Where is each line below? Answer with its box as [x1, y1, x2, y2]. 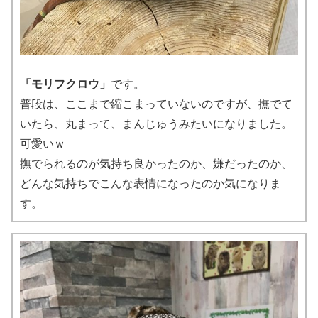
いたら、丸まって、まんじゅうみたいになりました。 [20, 117, 292, 130]
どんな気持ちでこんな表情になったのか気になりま [20, 177, 281, 190]
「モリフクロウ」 [20, 77, 111, 90]
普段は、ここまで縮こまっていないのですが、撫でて [20, 97, 292, 110]
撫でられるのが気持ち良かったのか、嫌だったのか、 [20, 157, 292, 170]
